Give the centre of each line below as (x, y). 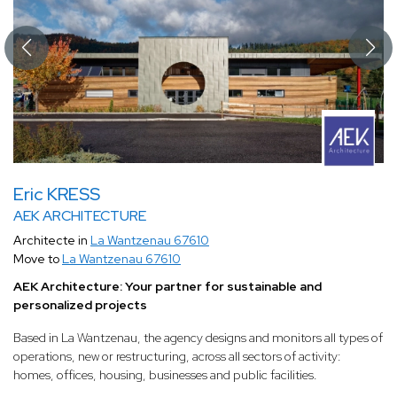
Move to (38, 259)
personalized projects (80, 305)
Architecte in (52, 241)
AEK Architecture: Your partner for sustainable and (167, 287)
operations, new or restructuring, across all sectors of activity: (177, 357)
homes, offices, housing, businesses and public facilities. (165, 375)
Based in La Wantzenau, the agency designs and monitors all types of (198, 338)
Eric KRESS (57, 195)
